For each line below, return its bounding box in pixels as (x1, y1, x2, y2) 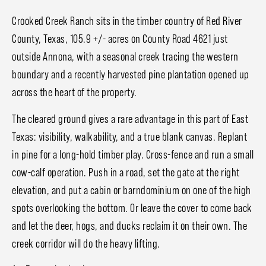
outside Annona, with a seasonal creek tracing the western (12, 50, 239, 64)
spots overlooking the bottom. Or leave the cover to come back (12, 201, 252, 214)
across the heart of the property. (12, 85, 137, 99)
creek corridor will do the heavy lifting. (12, 236, 160, 250)
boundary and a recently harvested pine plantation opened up (12, 68, 249, 81)
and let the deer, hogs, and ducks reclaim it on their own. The (12, 218, 247, 232)
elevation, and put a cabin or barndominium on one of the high (12, 183, 251, 197)
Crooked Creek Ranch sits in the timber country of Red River (12, 14, 242, 28)
